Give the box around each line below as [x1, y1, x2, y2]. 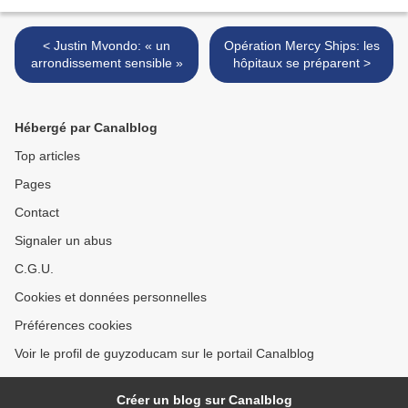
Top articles [15, 148, 80, 163]
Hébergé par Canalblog [15, 119, 158, 135]
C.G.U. [15, 260, 54, 276]
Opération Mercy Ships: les [223, 37, 380, 53]
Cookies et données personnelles [15, 289, 207, 304]
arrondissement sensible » [30, 55, 183, 70]
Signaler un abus [15, 232, 112, 248]
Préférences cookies [15, 317, 132, 332]
